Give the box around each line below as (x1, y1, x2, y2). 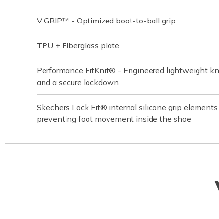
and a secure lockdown (37, 77, 119, 87)
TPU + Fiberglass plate (37, 41, 119, 50)
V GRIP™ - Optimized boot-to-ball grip (37, 16, 175, 25)
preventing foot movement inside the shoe (37, 114, 191, 124)
